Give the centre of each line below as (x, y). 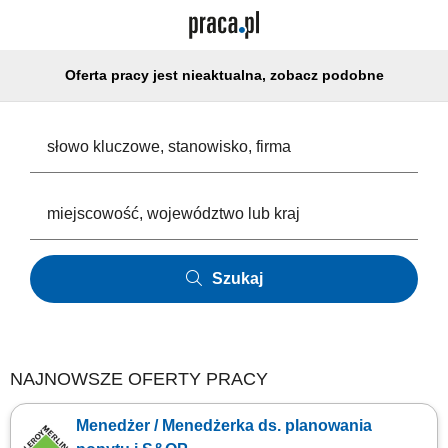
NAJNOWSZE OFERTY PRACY (139, 379)
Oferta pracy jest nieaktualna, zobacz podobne (224, 75)
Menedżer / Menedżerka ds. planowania (224, 425)
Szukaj (237, 278)
